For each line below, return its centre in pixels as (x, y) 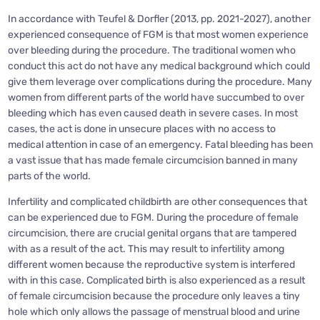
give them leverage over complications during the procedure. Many (160, 82)
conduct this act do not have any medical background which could (159, 66)
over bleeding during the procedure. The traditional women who (151, 51)
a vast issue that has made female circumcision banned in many (152, 161)
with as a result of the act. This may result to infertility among (146, 249)
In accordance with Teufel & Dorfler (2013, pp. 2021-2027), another (159, 19)
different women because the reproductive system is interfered (151, 265)
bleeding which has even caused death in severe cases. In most (152, 114)
